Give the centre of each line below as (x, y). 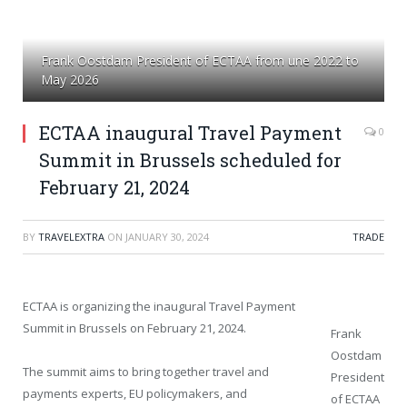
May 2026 (70, 79)
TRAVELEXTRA (71, 236)
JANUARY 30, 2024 (167, 236)
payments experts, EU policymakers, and (135, 393)
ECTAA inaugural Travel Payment (190, 132)
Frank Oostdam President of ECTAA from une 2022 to (200, 60)
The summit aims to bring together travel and (146, 371)
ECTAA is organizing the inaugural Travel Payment (159, 306)
